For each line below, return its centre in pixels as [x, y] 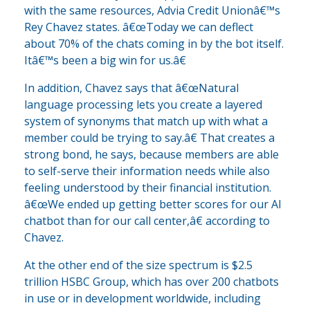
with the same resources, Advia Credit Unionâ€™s [152, 10]
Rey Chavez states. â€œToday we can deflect [139, 27]
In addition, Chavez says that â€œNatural [131, 88]
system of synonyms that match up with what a [146, 121]
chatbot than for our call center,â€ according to [147, 220]
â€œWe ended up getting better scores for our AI [153, 204]
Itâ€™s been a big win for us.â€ [105, 60]
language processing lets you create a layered [143, 104]
